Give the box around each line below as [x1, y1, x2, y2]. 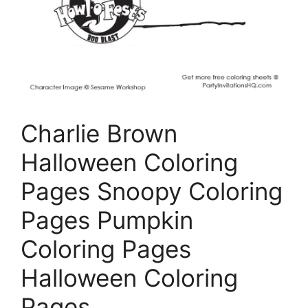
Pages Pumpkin [21, 205, 193, 234]
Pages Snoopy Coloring [21, 176, 283, 206]
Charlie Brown [21, 118, 177, 148]
